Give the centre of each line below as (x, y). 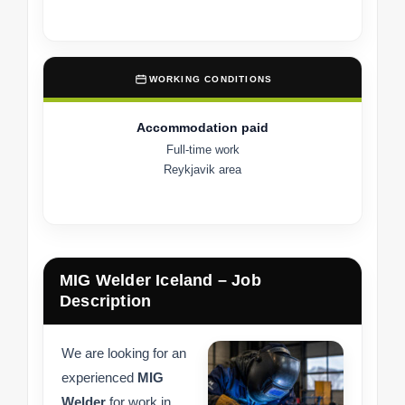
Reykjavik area (202, 170)
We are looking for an (124, 353)
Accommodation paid (202, 128)
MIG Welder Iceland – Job (160, 281)
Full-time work (202, 150)
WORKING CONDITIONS (211, 80)
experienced (99, 378)
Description (106, 301)
